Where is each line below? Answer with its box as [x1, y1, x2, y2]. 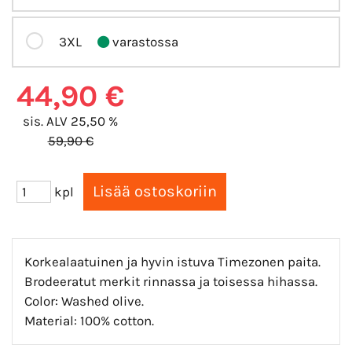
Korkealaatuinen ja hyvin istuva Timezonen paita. [24, 253, 321, 269]
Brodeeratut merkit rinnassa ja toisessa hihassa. [24, 273, 317, 289]
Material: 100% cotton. [24, 312, 154, 328]
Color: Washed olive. [24, 292, 144, 309]
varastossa [109, 33, 178, 49]
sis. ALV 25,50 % [23, 112, 118, 129]
